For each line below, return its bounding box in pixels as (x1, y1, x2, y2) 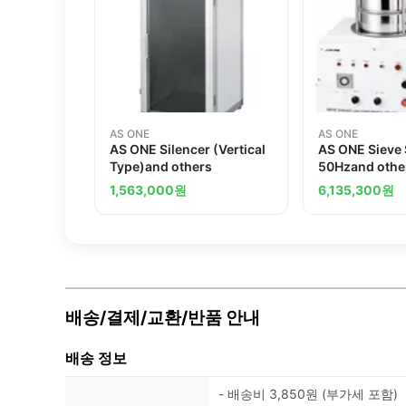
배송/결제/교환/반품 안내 (65, 306, 260, 328)
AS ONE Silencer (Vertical (110, 141, 266, 158)
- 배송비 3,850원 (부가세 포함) (218, 386, 398, 402)
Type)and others (110, 159, 212, 175)
